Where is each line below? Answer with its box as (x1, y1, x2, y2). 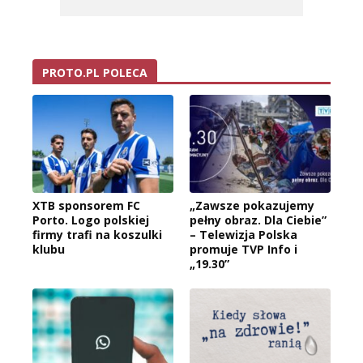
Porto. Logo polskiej (32, 212, 149, 228)
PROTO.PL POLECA (42, 64, 147, 80)
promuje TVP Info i (190, 241, 297, 258)
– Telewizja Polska (190, 227, 297, 243)
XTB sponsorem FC (32, 198, 140, 214)
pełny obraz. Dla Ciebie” (190, 212, 327, 228)
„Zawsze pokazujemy (190, 198, 314, 214)
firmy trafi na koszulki (32, 227, 162, 243)
